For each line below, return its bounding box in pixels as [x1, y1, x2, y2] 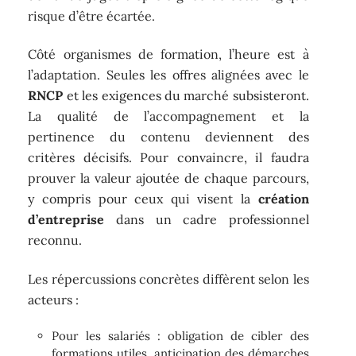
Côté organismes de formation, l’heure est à [28, 46, 309, 63]
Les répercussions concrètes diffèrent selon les [28, 270, 309, 287]
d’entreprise [28, 211, 105, 228]
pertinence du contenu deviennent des [28, 129, 309, 145]
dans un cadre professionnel [104, 211, 309, 228]
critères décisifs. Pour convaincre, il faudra [28, 149, 309, 166]
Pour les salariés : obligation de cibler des [52, 328, 309, 344]
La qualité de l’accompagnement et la [28, 108, 309, 125]
